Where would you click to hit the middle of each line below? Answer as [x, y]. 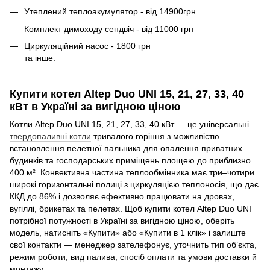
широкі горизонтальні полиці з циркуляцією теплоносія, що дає [134, 184]
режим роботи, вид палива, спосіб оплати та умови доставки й [133, 257]
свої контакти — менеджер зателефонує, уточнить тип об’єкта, [133, 245]
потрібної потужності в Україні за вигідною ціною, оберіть [122, 221]
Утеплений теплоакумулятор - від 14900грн [110, 12]
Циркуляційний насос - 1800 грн [87, 46]
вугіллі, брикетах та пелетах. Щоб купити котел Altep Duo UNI [130, 209]
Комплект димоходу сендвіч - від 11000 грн [109, 29]
